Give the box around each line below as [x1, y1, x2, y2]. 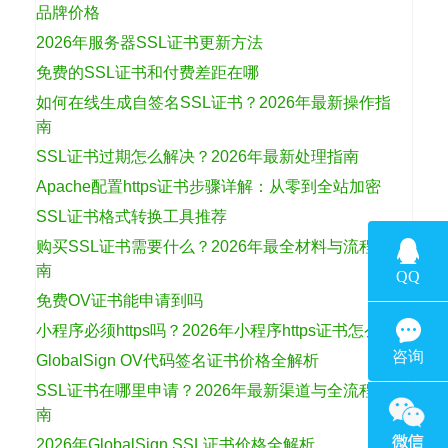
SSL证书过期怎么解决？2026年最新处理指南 [36, 148, 359, 166]
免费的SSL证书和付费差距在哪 [36, 64, 259, 82]
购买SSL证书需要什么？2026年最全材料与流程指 [36, 238, 391, 256]
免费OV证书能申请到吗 [36, 292, 203, 310]
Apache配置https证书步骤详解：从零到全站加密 [36, 178, 381, 196]
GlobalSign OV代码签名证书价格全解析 [36, 352, 319, 370]
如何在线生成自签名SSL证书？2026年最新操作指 [36, 94, 391, 112]
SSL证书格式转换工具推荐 [36, 208, 227, 226]
